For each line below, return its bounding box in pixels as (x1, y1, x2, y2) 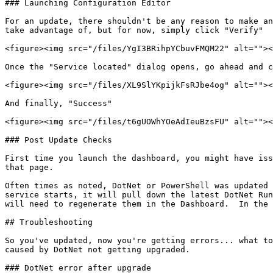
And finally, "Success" (5, 99, 112, 108)
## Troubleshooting (5, 218, 93, 227)
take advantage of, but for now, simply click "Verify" (5, 26, 263, 35)
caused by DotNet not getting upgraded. (5, 245, 190, 254)
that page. (5, 163, 54, 172)
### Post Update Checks (5, 135, 112, 144)
